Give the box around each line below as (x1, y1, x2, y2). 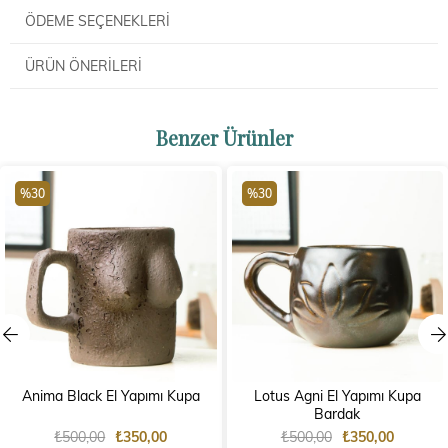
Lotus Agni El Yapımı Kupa (253, 386, 421, 406)
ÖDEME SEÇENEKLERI (25, 10, 170, 30)
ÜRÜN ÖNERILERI (25, 55, 142, 75)
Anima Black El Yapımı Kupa (21, 386, 200, 406)
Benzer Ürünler (155, 123, 293, 151)
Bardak (314, 404, 361, 424)
